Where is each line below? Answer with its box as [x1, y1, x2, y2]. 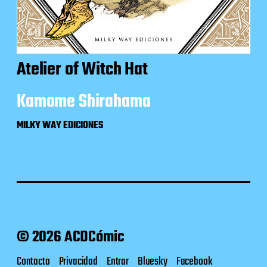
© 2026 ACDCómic [17, 225, 125, 250]
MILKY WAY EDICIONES [17, 119, 103, 133]
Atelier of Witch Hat [17, 56, 148, 84]
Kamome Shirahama [17, 88, 151, 116]
